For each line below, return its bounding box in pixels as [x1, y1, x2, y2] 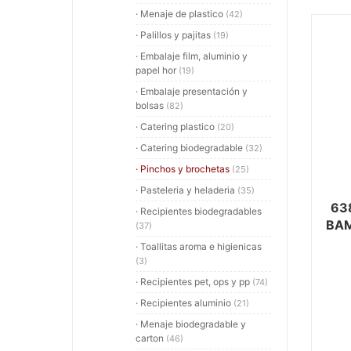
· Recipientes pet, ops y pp [136, 276, 252, 288]
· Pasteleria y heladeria [136, 184, 237, 196]
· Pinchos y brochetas [136, 163, 232, 175]
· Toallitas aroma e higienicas [136, 241, 262, 252]
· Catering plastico [136, 121, 217, 132]
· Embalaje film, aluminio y [136, 50, 248, 62]
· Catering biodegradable [136, 142, 245, 154]
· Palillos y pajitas [136, 29, 213, 41]
